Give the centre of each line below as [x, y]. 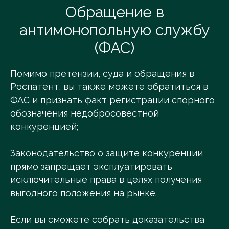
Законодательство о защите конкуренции [107, 153]
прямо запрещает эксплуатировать [91, 167]
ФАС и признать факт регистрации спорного [112, 100]
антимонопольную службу [114, 30]
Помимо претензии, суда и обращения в [102, 74]
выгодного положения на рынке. [84, 193]
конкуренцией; [44, 127]
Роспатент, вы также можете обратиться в [109, 87]
